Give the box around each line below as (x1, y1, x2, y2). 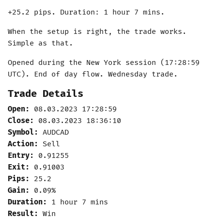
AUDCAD (38, 128, 69, 137)
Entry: (8, 151, 34, 160)
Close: (8, 116, 34, 125)
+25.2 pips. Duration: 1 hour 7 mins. (8, 8, 165, 17)
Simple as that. (8, 39, 73, 48)
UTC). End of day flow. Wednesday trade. (8, 70, 178, 79)
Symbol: (8, 128, 38, 137)
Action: (8, 139, 38, 149)
